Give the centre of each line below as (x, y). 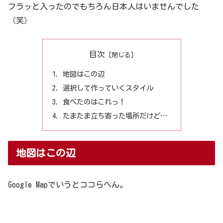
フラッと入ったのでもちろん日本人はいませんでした (104, 7)
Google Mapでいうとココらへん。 (68, 184)
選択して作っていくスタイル (108, 88)
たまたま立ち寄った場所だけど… (115, 115)
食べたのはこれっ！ (94, 102)
